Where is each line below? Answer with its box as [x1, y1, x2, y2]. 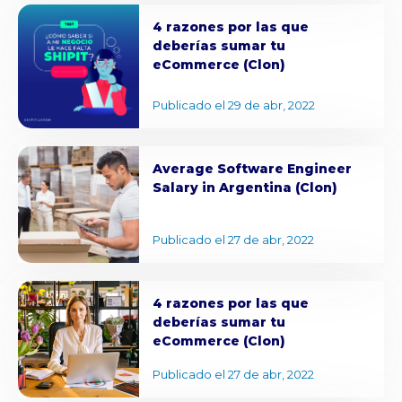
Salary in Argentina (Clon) [152, 179, 337, 197]
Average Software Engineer [152, 161, 352, 178]
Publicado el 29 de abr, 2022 [152, 98, 315, 113]
